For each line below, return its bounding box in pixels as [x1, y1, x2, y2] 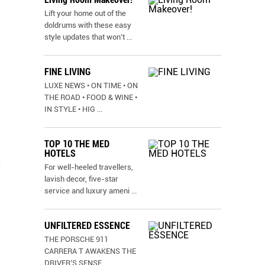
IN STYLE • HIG [44, 105, 95, 114]
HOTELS [44, 148, 76, 159]
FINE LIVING [44, 66, 91, 77]
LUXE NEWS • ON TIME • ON [44, 81, 138, 90]
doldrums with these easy [44, 21, 131, 30]
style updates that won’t [44, 33, 127, 41]
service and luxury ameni [44, 186, 130, 195]
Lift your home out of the [44, 9, 126, 18]
